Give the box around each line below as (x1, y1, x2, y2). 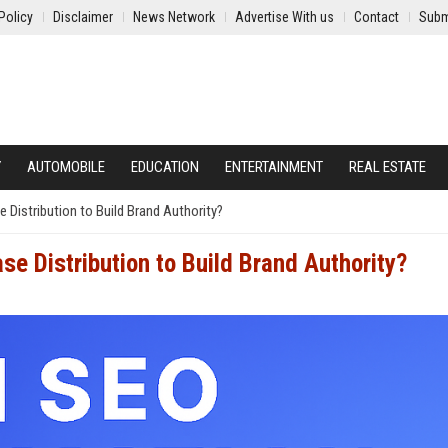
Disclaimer (53, 9, 113, 25)
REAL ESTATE (349, 158, 426, 176)
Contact (354, 9, 399, 25)
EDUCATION (131, 158, 199, 176)
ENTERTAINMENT (225, 158, 323, 176)
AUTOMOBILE (27, 158, 105, 176)
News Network (133, 9, 215, 25)
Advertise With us (235, 9, 334, 25)
